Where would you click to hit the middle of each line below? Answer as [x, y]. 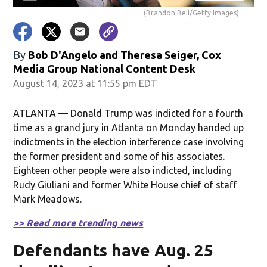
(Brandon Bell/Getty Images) [191, 13]
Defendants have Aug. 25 [114, 250]
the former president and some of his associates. [119, 156]
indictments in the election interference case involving [129, 142]
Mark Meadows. [48, 199]
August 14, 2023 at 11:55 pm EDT [86, 83]
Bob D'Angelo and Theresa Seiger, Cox [125, 55]
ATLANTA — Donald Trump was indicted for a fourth [128, 113]
